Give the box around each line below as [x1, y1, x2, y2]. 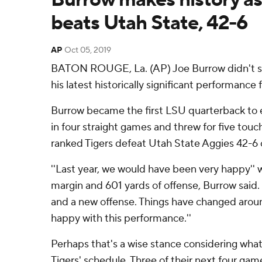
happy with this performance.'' [51, 212, 191, 225]
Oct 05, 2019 [64, 45, 111, 56]
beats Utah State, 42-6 [51, 11, 247, 36]
